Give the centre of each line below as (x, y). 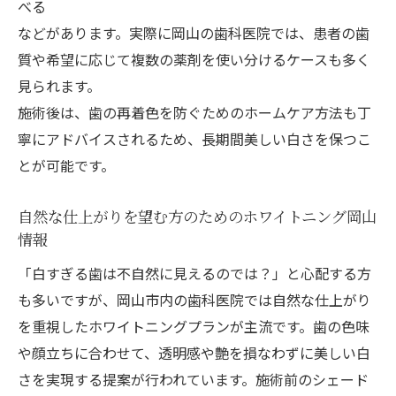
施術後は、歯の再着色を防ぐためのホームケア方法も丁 (194, 112)
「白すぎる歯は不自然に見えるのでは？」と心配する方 (194, 273)
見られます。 (59, 85)
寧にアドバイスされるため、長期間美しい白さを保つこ (194, 138)
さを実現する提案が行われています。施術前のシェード (193, 379)
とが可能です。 (66, 165)
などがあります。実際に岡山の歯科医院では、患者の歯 (194, 32)
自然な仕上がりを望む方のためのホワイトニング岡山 (197, 216)
